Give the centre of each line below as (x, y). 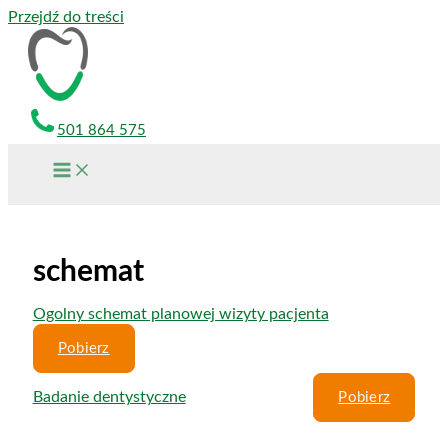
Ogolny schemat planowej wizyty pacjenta (180, 313)
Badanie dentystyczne (109, 396)
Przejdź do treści (66, 17)
